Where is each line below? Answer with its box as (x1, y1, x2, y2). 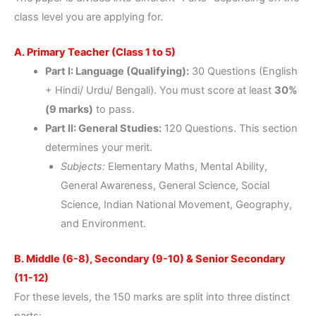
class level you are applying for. (14, 10, 163, 23)
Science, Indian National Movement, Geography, (60, 198, 292, 211)
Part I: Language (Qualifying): (44, 65, 189, 78)
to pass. (92, 103, 135, 116)
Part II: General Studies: (44, 122, 162, 135)
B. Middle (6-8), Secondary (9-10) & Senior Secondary (14, 253, 286, 266)
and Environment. (60, 217, 146, 230)
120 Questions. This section (161, 122, 298, 135)
